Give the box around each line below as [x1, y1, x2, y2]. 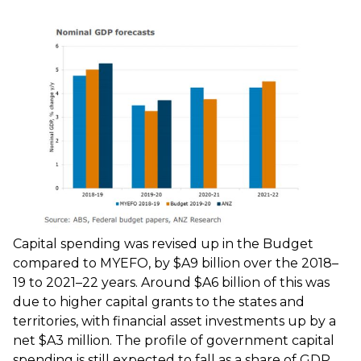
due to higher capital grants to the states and [13, 294, 305, 310]
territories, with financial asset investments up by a [13, 313, 336, 330]
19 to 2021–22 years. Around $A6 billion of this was [13, 275, 330, 291]
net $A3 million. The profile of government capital [13, 333, 334, 349]
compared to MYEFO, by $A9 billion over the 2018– [13, 255, 338, 272]
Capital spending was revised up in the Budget [13, 236, 313, 252]
